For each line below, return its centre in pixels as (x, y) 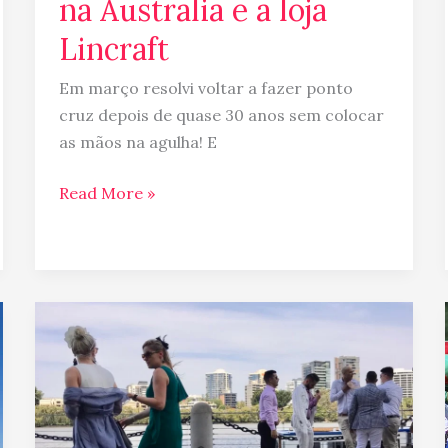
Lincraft (113, 48)
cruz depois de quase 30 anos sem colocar (221, 114)
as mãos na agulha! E (137, 141)
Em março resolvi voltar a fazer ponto (205, 87)
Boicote (87, 314)
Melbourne (99, 368)
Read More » (106, 192)
